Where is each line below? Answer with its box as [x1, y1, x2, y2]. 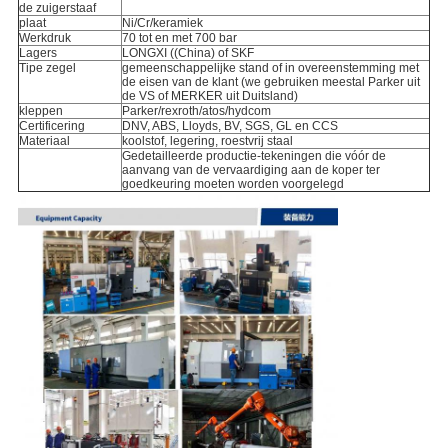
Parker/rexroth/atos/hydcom [121, 104, 271, 119]
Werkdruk [18, 31, 71, 46]
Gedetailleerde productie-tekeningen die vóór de [121, 149, 386, 164]
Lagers [18, 46, 57, 61]
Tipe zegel [18, 61, 76, 76]
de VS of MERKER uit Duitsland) [121, 89, 298, 104]
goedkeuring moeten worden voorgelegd [121, 177, 344, 192]
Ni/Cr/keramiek [121, 16, 203, 31]
